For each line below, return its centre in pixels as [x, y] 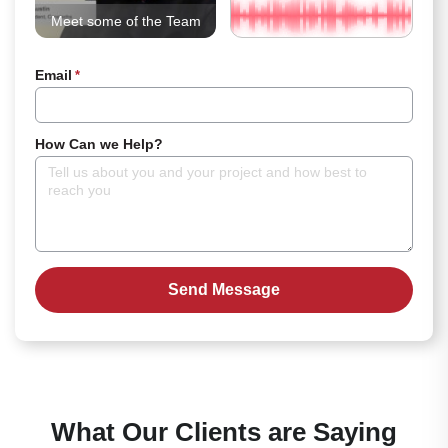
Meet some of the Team [125, 20]
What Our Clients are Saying [224, 431]
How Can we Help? [99, 143]
